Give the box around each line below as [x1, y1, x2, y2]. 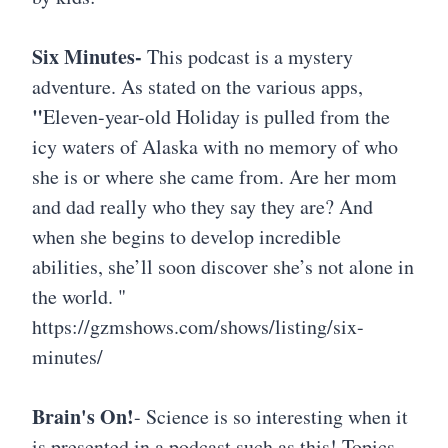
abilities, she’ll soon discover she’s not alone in [32, 252, 414, 280]
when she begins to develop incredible [32, 222, 341, 250]
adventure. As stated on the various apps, [32, 72, 363, 100]
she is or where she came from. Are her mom [32, 162, 397, 190]
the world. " [32, 282, 126, 310]
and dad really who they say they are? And [32, 192, 373, 220]
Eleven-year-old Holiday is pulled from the [43, 102, 390, 130]
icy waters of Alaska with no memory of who [32, 132, 398, 160]
